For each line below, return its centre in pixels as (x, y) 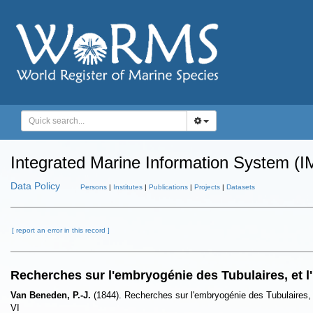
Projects (207, 187)
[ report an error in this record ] (61, 230)
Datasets (241, 187)
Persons (94, 187)
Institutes (128, 187)
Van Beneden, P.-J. (51, 295)
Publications (168, 187)
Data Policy (35, 186)
